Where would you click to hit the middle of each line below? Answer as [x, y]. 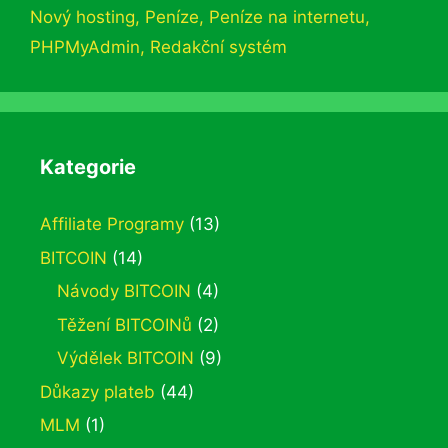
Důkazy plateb [97, 391]
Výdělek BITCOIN [125, 358]
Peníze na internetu [287, 17]
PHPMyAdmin [85, 47]
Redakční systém [218, 47]
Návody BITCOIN [124, 291]
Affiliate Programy [112, 224]
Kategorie [88, 167]
